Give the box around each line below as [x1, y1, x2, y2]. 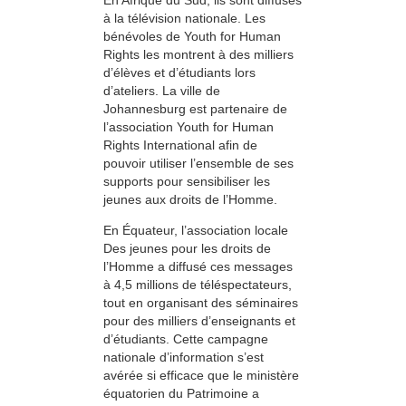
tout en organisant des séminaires [103, 295, 298, 311]
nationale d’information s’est [103, 350, 264, 365]
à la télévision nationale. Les [103, 10, 266, 25]
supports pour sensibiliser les [103, 173, 270, 188]
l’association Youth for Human [103, 119, 274, 134]
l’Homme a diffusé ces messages [103, 259, 293, 275]
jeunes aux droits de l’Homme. [103, 191, 277, 207]
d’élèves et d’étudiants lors [103, 64, 256, 80]
